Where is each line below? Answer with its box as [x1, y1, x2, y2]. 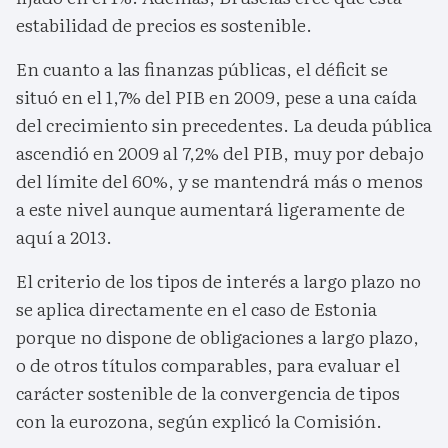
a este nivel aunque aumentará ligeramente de [16, 195, 405, 223]
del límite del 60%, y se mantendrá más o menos [16, 167, 423, 195]
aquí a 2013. [16, 223, 112, 251]
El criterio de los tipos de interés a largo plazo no [16, 267, 421, 295]
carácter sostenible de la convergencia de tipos [16, 379, 400, 407]
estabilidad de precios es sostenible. [16, 11, 312, 39]
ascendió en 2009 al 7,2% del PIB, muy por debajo [16, 139, 424, 167]
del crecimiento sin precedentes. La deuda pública [16, 111, 432, 139]
